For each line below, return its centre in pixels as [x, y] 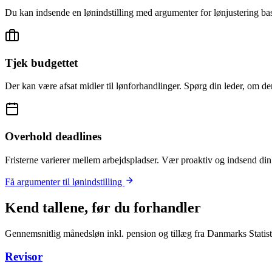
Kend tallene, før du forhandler [103, 207]
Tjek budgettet [41, 63]
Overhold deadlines [53, 137]
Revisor [24, 257]
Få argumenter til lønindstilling [65, 182]
